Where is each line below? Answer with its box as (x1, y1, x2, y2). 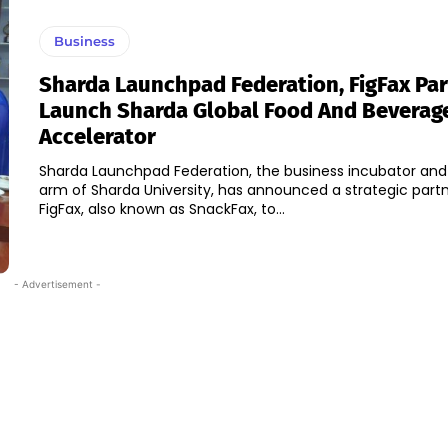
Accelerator (38, 123, 156, 151)
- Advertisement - (13, 278, 101, 291)
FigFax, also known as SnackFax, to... (38, 199, 285, 220)
